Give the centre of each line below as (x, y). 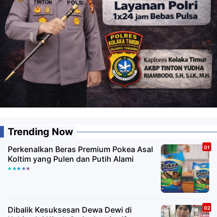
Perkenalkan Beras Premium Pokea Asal (80, 149)
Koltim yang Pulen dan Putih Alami (71, 159)
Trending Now (40, 132)
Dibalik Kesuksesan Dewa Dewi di (45, 210)
